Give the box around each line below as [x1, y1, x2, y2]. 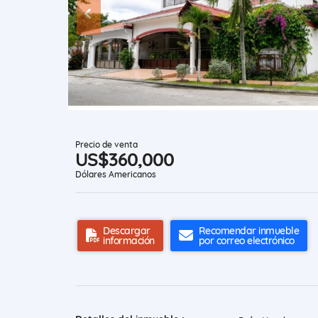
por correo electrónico [198, 234, 295, 248]
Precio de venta [75, 139, 138, 150]
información [103, 234, 155, 248]
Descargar [103, 224, 150, 238]
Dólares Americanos [75, 169, 156, 180]
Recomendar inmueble [198, 224, 299, 238]
